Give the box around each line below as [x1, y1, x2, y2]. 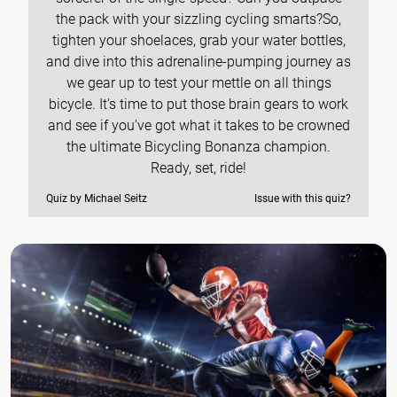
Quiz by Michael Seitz [46, 192, 147, 206]
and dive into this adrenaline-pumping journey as [46, 53, 351, 71]
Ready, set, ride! [151, 160, 246, 177]
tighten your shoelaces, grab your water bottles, [51, 32, 346, 50]
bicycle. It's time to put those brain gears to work [49, 96, 348, 113]
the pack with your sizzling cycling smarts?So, [56, 11, 341, 28]
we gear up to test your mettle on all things [66, 74, 331, 92]
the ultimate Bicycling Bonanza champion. [66, 138, 331, 156]
